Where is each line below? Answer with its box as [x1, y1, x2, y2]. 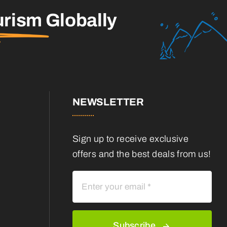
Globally [45, 10, 117, 31]
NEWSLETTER [72, 96, 144, 108]
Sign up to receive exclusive [72, 134, 189, 144]
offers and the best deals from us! [72, 149, 211, 160]
